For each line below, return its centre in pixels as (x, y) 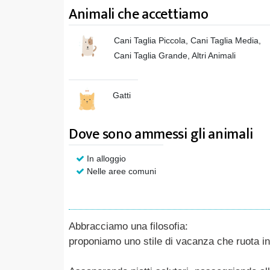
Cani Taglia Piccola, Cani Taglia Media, (187, 40)
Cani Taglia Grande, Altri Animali (175, 55)
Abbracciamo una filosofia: (128, 226)
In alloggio (105, 158)
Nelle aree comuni (120, 171)
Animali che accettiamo (139, 14)
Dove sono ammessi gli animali (161, 134)
